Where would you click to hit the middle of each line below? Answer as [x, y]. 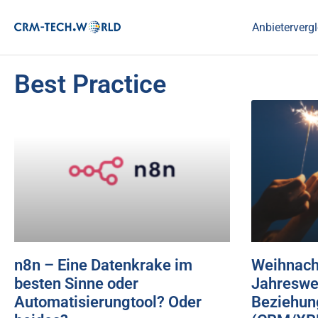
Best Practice [90, 84]
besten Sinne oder [76, 284]
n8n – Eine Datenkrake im [103, 265]
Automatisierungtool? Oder [108, 302]
